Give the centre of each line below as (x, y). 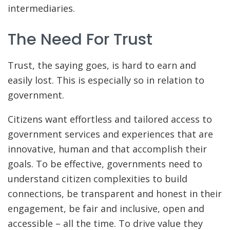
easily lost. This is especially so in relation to (106, 80)
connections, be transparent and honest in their (115, 193)
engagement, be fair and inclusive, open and (106, 208)
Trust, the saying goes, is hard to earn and (102, 65)
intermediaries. (43, 8)
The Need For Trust (80, 40)
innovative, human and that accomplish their (107, 149)
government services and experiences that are (110, 134)
